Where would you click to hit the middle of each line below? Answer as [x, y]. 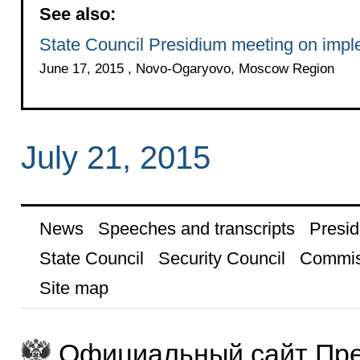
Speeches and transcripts [196, 228]
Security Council [221, 258]
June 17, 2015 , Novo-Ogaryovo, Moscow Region [186, 68]
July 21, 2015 [115, 158]
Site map [74, 288]
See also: [77, 14]
